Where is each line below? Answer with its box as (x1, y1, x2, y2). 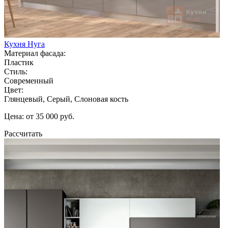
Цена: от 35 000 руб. (4, 111, 74, 121)
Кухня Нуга (4, 39, 45, 48)
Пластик (4, 58, 34, 67)
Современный (4, 76, 53, 85)
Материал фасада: (4, 48, 66, 58)
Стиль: (4, 67, 27, 76)
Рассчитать (4, 129, 42, 138)
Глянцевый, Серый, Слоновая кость (4, 94, 128, 103)
